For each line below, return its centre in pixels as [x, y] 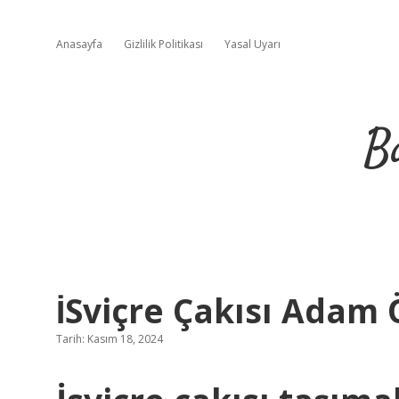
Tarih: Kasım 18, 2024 [110, 339]
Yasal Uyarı [252, 44]
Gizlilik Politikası [163, 44]
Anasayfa [79, 44]
